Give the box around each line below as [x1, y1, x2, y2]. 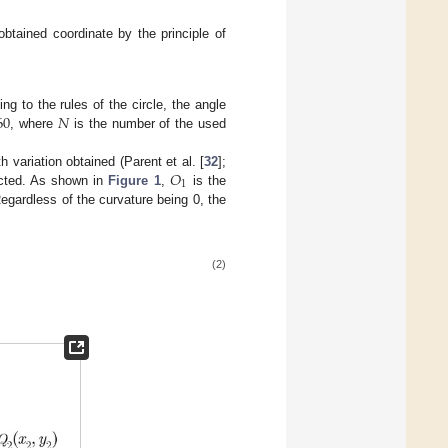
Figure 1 [108, 172, 161, 188]
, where [10, 115, 59, 131]
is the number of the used [69, 115, 227, 131]
